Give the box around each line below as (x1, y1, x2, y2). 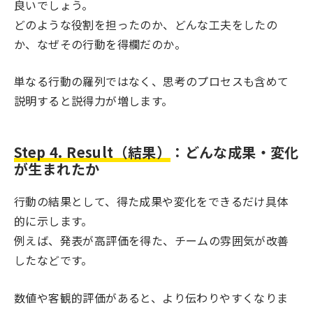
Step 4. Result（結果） (14, 142, 171, 163)
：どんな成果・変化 (170, 142, 299, 163)
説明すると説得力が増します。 (14, 92, 173, 110)
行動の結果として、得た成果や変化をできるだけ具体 (14, 193, 289, 210)
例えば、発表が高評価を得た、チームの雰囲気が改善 (14, 232, 289, 249)
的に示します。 (14, 212, 93, 230)
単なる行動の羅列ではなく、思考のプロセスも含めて (14, 73, 289, 90)
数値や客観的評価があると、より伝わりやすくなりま (14, 289, 289, 306)
